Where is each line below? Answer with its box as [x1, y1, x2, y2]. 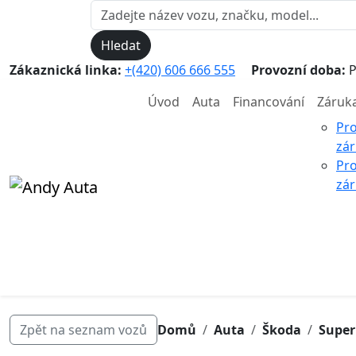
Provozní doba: [251, 61, 346, 79]
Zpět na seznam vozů [20, 321, 147, 339]
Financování [233, 93, 304, 110]
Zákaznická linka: [10, 61, 122, 79]
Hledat [101, 37, 141, 54]
